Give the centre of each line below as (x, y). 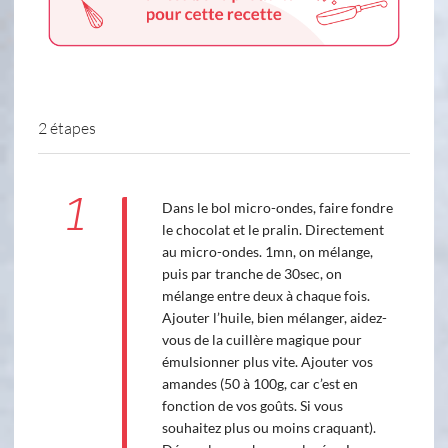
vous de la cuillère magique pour (261, 340)
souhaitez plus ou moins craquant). (268, 428)
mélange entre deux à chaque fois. (265, 296)
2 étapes (67, 128)
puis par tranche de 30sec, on (251, 274)
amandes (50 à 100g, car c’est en (259, 384)
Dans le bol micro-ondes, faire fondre (277, 208)
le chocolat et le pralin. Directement (272, 230)
